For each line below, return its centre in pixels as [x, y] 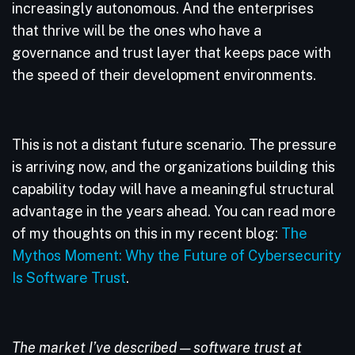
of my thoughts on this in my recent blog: [147, 233]
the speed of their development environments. [166, 75]
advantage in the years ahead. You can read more [174, 211]
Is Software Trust [69, 278]
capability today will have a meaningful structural [173, 189]
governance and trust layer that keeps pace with [172, 53]
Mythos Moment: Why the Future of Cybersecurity [177, 256]
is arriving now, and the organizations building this [174, 167]
